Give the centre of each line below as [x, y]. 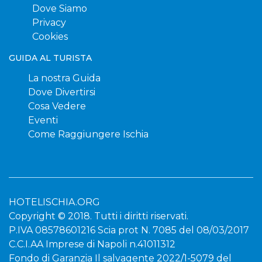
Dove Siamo [60, 9]
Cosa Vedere [57, 106]
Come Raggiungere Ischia [88, 135]
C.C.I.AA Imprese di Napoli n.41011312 [92, 244]
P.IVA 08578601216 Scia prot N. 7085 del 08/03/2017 [129, 230]
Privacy [49, 23]
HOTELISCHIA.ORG [54, 202]
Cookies [50, 37]
